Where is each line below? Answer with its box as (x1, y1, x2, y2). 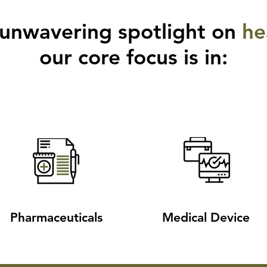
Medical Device (162, 210, 250, 225)
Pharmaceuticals (10, 210, 103, 225)
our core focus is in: (39, 44, 228, 70)
